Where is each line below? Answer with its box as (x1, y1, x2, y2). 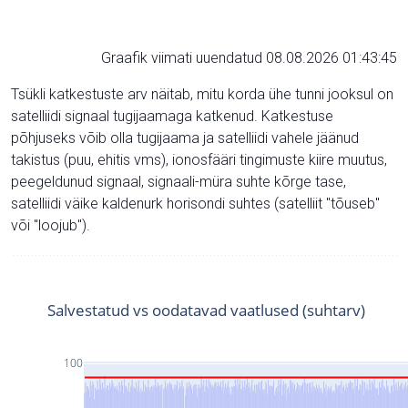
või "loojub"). (11, 216, 90, 234)
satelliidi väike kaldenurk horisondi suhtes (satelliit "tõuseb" (11, 194, 380, 212)
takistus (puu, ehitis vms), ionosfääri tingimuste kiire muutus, (11, 150, 387, 168)
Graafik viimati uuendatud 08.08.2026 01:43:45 (101, 48, 397, 66)
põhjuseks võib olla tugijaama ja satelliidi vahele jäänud (11, 128, 359, 147)
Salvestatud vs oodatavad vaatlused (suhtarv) (47, 299, 365, 321)
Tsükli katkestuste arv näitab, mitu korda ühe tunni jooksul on (11, 85, 393, 103)
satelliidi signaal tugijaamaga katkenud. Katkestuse (11, 107, 333, 125)
